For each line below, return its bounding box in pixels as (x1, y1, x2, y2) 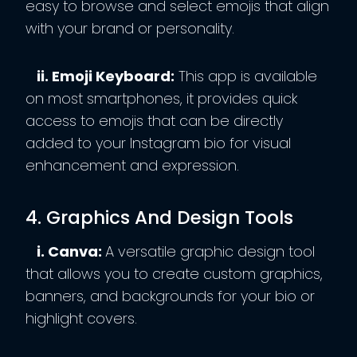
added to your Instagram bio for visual (25, 132, 291, 153)
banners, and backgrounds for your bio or (25, 285, 315, 306)
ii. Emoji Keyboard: (33, 65, 175, 86)
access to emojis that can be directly (25, 110, 283, 131)
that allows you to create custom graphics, (25, 263, 323, 284)
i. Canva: (33, 241, 105, 261)
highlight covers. (25, 308, 137, 328)
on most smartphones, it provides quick (25, 88, 297, 108)
